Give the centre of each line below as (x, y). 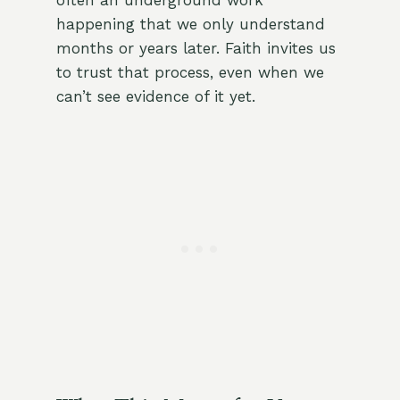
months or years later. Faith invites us (196, 49)
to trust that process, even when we (190, 73)
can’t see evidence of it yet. (155, 97)
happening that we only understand (190, 25)
